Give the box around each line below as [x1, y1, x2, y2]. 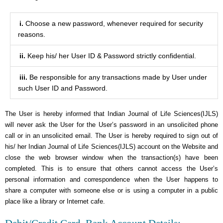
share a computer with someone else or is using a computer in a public [5, 187, 218, 194]
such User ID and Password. [18, 84, 108, 92]
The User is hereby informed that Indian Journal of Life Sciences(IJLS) [5, 110, 218, 117]
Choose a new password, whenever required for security [23, 19, 203, 27]
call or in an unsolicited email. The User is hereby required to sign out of [5, 132, 218, 139]
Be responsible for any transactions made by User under [27, 73, 207, 81]
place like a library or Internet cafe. [5, 198, 105, 205]
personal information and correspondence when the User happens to [5, 176, 218, 183]
